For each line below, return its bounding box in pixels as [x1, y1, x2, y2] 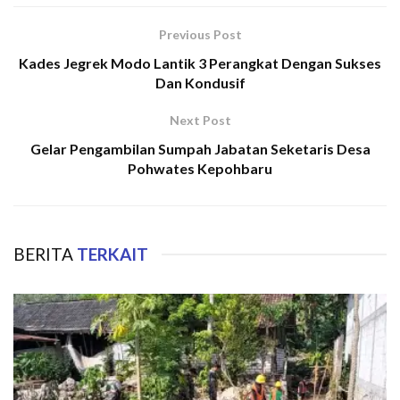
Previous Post [158, 27, 242, 43]
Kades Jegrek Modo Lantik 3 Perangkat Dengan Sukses [19, 54, 381, 72]
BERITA [13, 244, 73, 265]
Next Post [169, 112, 231, 129]
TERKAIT [73, 244, 148, 265]
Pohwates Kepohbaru [128, 160, 272, 178]
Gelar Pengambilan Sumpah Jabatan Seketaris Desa [29, 140, 371, 158]
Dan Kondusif [154, 74, 246, 92]
